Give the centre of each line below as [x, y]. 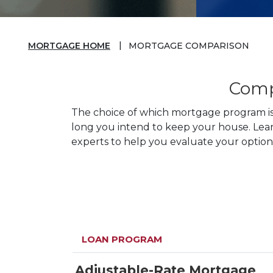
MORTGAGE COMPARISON [189, 46]
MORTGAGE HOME [69, 46]
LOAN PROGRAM [122, 239]
